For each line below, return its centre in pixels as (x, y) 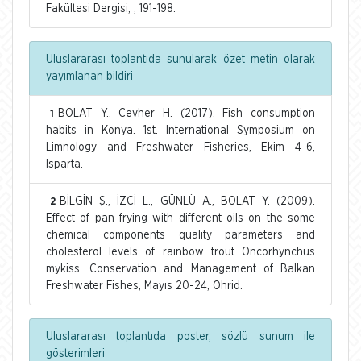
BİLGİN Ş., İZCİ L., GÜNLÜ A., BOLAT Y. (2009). (187, 201)
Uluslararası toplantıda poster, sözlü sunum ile (180, 336)
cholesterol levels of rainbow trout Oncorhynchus (180, 252)
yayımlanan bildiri (89, 76)
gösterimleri (75, 353)
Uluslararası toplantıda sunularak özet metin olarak (180, 59)
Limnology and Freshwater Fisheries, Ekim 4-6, (180, 147)
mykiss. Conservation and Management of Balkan (180, 269)
